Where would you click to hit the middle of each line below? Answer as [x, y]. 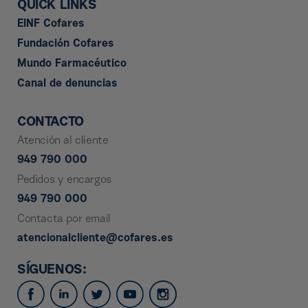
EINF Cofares [51, 24]
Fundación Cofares [66, 44]
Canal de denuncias [67, 84]
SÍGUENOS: [52, 270]
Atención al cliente [63, 141]
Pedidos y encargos [64, 180]
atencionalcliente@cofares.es [95, 239]
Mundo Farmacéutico [72, 64]
